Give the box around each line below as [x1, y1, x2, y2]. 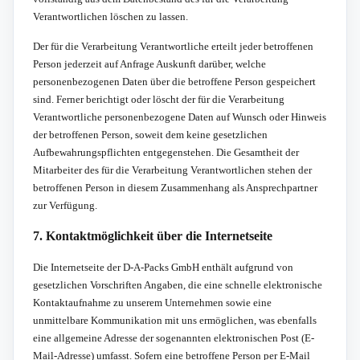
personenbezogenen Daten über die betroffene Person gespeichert [33, 75, 316, 88]
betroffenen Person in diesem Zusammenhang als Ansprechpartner [33, 181, 317, 194]
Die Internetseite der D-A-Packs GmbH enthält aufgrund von [33, 260, 293, 273]
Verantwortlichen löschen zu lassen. [33, 10, 188, 22]
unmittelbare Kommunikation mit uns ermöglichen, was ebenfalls [33, 313, 317, 326]
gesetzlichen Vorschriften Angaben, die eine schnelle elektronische [33, 278, 322, 291]
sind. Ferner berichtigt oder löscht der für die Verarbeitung [33, 92, 284, 105]
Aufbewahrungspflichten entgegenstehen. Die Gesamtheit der [33, 145, 299, 158]
